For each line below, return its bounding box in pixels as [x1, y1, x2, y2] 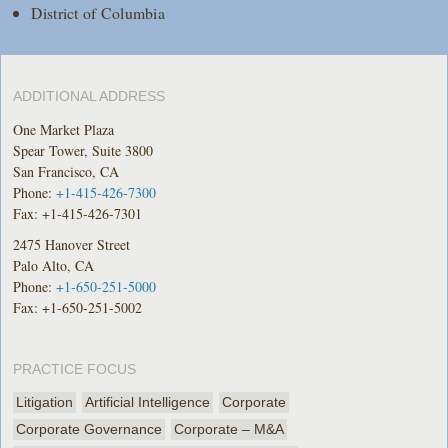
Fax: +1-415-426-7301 [13, 203, 143, 223]
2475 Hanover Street [13, 234, 131, 254]
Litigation [16, 393, 74, 410]
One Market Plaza [13, 119, 115, 139]
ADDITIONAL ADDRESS [13, 87, 166, 104]
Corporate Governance [16, 420, 163, 437]
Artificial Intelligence [85, 393, 211, 410]
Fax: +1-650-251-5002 [13, 297, 143, 317]
